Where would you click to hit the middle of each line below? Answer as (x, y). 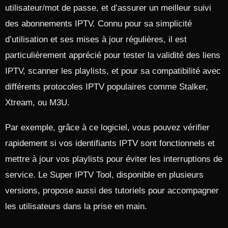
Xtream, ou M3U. (37, 103)
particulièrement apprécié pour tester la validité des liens (113, 55)
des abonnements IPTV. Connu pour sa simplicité (98, 24)
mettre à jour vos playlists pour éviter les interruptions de (114, 159)
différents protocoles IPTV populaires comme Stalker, (107, 87)
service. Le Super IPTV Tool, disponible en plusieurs (104, 175)
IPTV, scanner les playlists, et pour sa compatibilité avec (113, 71)
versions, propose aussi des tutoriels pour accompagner (112, 191)
